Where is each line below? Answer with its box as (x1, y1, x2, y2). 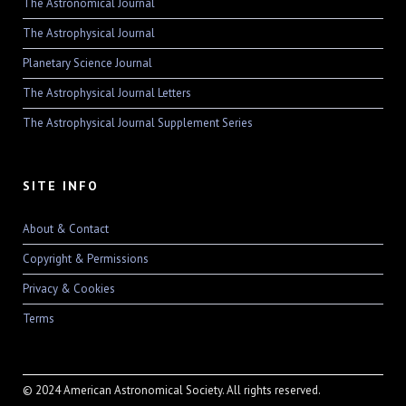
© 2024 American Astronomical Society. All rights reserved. (23, 382, 321, 399)
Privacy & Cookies (23, 281, 115, 297)
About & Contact (23, 221, 109, 237)
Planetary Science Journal (23, 55, 152, 72)
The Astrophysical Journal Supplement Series (23, 115, 253, 131)
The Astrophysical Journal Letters (23, 85, 191, 101)
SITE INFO (23, 178, 99, 195)
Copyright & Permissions (23, 251, 149, 267)
